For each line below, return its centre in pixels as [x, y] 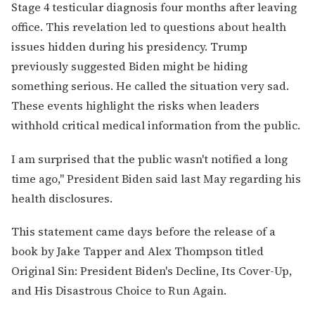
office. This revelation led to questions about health [149, 27]
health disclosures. [62, 198]
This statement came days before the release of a [143, 231]
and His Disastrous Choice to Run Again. [119, 290]
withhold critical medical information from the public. [156, 126]
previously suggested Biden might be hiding [129, 66]
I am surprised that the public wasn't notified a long [149, 159]
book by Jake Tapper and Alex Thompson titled [137, 251]
